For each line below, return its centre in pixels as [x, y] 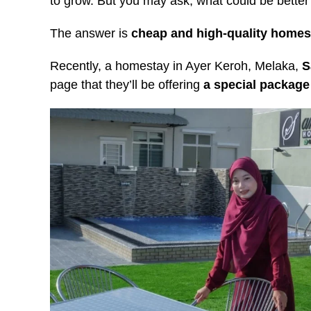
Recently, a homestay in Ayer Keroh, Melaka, [176, 66]
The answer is [91, 33]
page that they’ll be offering [127, 84]
